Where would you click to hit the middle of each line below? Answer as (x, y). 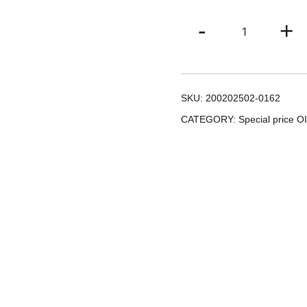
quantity (263, 54)
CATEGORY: (210, 119)
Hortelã (261, 36)
